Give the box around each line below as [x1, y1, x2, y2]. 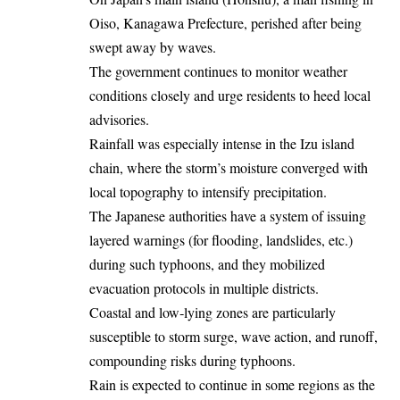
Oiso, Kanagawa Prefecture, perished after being [89, 12, 362, 32]
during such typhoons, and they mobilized [89, 254, 325, 273]
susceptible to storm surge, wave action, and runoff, [89, 326, 378, 346]
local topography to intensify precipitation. [89, 181, 327, 201]
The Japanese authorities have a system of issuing [89, 205, 366, 225]
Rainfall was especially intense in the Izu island [89, 133, 354, 153]
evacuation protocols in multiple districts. [89, 278, 319, 297]
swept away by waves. [89, 37, 216, 56]
